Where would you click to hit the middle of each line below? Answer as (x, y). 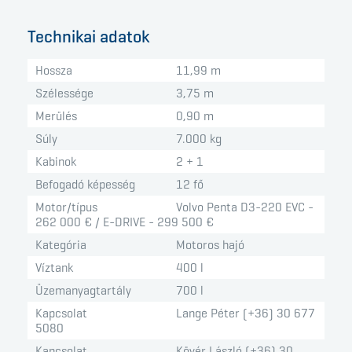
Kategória (61, 245)
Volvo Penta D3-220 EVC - (245, 207)
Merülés (56, 116)
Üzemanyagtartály (83, 291)
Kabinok (56, 162)
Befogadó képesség (85, 185)
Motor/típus (66, 207)
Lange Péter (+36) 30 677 (246, 313)
